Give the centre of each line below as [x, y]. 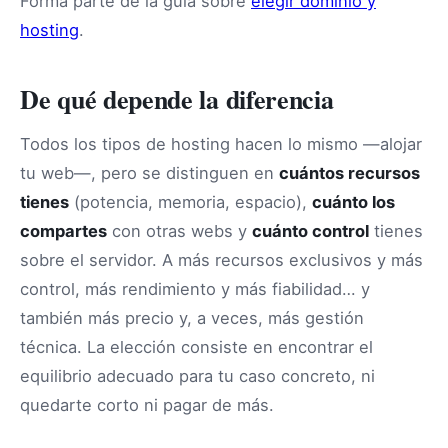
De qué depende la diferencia [177, 99]
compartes [63, 231]
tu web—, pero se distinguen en [149, 173]
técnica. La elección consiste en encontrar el [196, 347]
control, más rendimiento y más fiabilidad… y [195, 289]
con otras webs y [179, 231]
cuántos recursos [349, 173]
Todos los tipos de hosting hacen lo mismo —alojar [221, 144]
